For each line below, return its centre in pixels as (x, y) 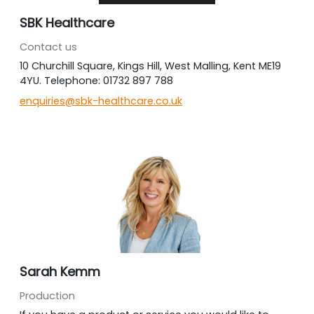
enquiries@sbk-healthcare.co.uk (101, 101)
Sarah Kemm (60, 272)
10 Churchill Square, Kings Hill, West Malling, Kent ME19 (150, 66)
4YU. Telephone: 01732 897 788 (96, 81)
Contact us (48, 47)
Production (47, 296)
